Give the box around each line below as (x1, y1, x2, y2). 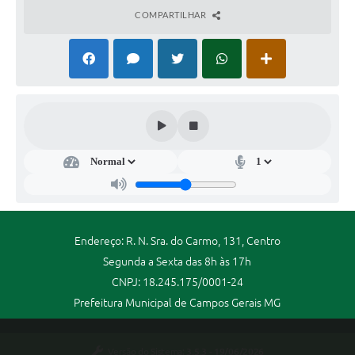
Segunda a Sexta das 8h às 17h (103, 255, 252, 269)
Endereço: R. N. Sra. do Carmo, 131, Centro (74, 235, 281, 248)
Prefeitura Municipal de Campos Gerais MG (74, 296, 281, 310)
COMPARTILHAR (135, 10, 208, 21)
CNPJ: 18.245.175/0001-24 (111, 276, 243, 289)
